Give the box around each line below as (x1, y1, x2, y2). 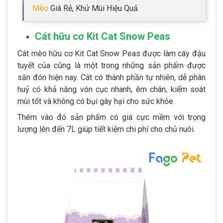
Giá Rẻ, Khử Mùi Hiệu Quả (48, 3, 138, 13)
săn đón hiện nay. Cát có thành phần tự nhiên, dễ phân (17, 72, 206, 82)
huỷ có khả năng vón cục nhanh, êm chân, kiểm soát (17, 84, 206, 94)
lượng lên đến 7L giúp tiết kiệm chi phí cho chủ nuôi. (17, 124, 195, 134)
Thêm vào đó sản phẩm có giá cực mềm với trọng (17, 112, 206, 122)
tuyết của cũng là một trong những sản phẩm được (17, 60, 206, 70)
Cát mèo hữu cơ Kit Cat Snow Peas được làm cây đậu (17, 48, 206, 58)
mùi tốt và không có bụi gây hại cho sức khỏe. (17, 96, 175, 106)
